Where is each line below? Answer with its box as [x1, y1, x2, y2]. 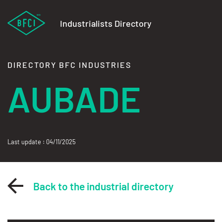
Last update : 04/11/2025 [7, 138, 76, 146]
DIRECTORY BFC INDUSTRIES [7, 60, 131, 69]
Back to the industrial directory [33, 179, 173, 192]
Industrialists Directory [60, 18, 152, 29]
